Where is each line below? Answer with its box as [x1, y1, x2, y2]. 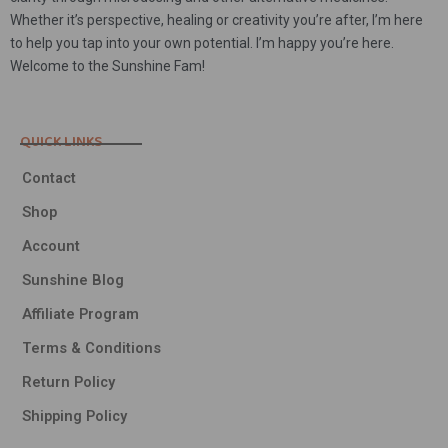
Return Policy [22, 373, 115, 392]
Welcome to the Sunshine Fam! [10, 58, 205, 75]
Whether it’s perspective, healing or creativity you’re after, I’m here [10, 12, 423, 29]
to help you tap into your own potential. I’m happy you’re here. [10, 35, 394, 52]
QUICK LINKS [20, 129, 102, 154]
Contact [22, 169, 76, 188]
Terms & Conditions [22, 339, 161, 358]
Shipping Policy [22, 407, 127, 426]
